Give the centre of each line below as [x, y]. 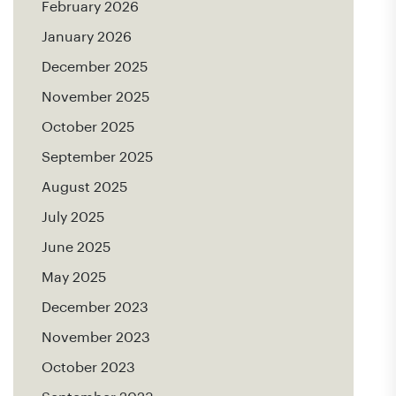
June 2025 [76, 247]
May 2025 [74, 278]
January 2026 [87, 37]
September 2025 [97, 157]
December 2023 [95, 308]
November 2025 [95, 97]
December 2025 [95, 67]
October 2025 [88, 127]
